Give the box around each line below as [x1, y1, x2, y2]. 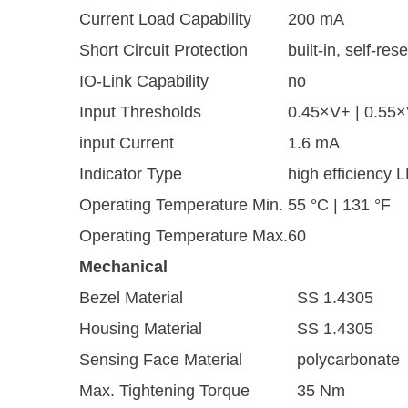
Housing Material [79, 320, 202, 338]
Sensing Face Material [79, 351, 242, 369]
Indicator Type [79, 165, 182, 183]
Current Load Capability [79, 10, 251, 28]
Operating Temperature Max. [79, 227, 288, 245]
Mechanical [79, 258, 168, 276]
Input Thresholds [79, 103, 201, 121]
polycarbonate [297, 351, 400, 369]
